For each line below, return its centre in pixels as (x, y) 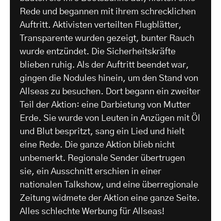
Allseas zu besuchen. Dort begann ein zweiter (110, 92)
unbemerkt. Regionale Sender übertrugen (102, 159)
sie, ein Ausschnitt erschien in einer (91, 172)
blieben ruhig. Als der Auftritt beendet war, (104, 65)
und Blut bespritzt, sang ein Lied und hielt (102, 132)
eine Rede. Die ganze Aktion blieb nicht (97, 145)
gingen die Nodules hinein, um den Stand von (109, 79)
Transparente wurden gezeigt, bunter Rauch (107, 39)
